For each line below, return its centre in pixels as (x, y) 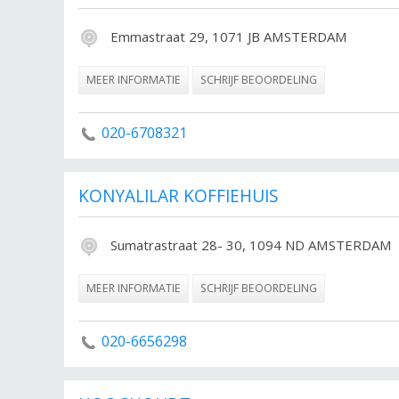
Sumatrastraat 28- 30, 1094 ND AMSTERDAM (249, 244)
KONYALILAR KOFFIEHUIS (179, 195)
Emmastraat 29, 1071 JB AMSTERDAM (227, 36)
